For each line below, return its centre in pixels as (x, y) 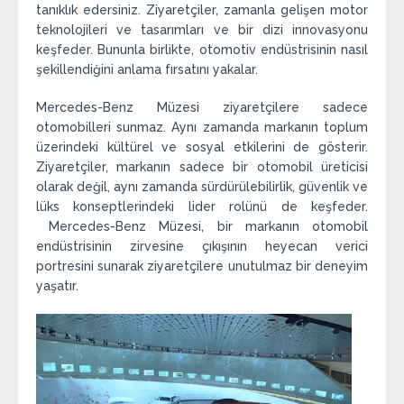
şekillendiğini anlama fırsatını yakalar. (147, 70)
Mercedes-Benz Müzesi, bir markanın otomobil (202, 227)
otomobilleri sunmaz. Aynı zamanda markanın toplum (202, 128)
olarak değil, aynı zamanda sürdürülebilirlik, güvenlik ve (202, 187)
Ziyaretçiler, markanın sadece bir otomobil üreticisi (202, 167)
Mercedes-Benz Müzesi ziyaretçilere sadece (202, 108)
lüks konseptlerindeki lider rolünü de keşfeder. (202, 207)
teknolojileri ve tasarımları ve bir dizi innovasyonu (202, 30)
